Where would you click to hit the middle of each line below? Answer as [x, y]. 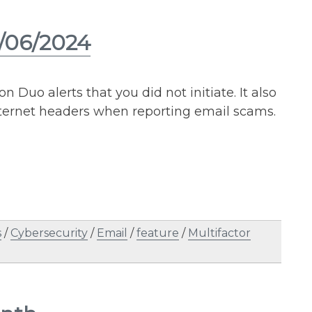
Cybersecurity [49, 233]
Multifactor [219, 233]
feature [158, 233]
